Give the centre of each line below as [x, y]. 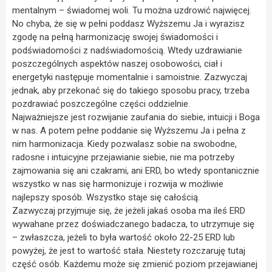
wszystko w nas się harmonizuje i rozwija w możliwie [118, 184]
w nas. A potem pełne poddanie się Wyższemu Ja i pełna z [129, 131]
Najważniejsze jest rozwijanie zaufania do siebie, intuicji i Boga [136, 117]
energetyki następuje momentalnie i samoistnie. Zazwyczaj [130, 77]
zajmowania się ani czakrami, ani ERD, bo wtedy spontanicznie [136, 171]
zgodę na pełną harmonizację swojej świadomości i [115, 37]
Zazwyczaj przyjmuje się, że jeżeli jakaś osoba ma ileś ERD [129, 211]
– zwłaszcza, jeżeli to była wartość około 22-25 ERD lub [124, 238]
